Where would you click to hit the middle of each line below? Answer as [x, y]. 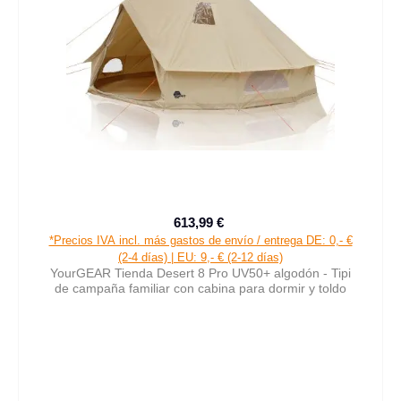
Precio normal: [268, 232]
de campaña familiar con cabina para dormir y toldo [200, 289]
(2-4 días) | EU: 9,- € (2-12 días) [200, 258]
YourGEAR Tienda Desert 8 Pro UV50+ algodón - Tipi [200, 273]
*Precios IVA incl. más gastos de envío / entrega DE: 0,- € [200, 241]
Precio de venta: [245, 230]
